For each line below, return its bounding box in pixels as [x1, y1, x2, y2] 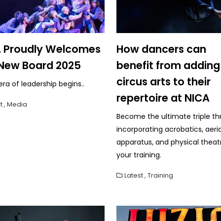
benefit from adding [116, 58, 220, 73]
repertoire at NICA [116, 90, 210, 105]
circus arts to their [116, 74, 211, 89]
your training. [116, 149, 161, 160]
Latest [124, 171, 143, 180]
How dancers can [116, 41, 206, 56]
